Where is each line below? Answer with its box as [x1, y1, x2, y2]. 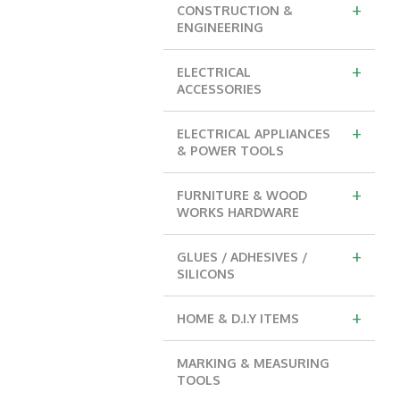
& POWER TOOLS [177, 142, 284, 158]
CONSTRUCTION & [177, 2, 293, 18]
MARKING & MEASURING [177, 354, 329, 371]
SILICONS [177, 265, 235, 281]
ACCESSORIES [177, 80, 262, 96]
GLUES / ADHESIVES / [177, 248, 307, 264]
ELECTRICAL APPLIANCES [177, 125, 330, 141]
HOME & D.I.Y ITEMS [177, 310, 299, 326]
